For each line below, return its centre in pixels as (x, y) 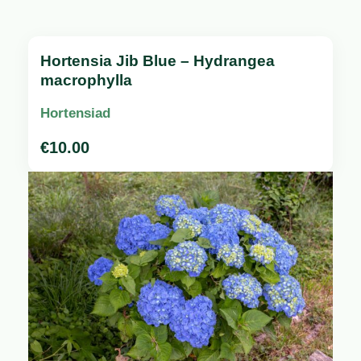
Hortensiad (75, 114)
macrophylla (86, 81)
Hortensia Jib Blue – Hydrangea (158, 61)
